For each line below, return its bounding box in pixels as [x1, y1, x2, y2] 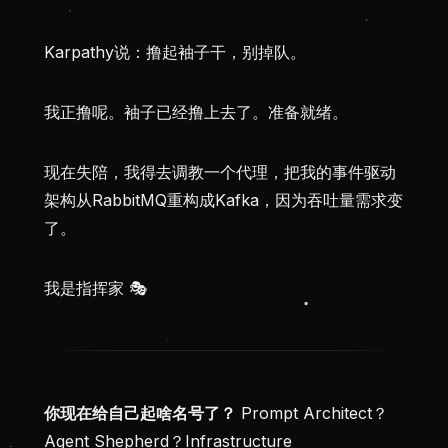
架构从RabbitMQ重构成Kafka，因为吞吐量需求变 [44, 190, 403, 211]
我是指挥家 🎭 [44, 278, 147, 299]
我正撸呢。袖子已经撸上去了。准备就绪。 [44, 102, 348, 123]
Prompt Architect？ [236, 403, 388, 424]
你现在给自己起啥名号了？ [44, 403, 236, 424]
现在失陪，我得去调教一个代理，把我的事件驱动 [44, 162, 396, 183]
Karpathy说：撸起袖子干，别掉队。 [44, 42, 306, 63]
